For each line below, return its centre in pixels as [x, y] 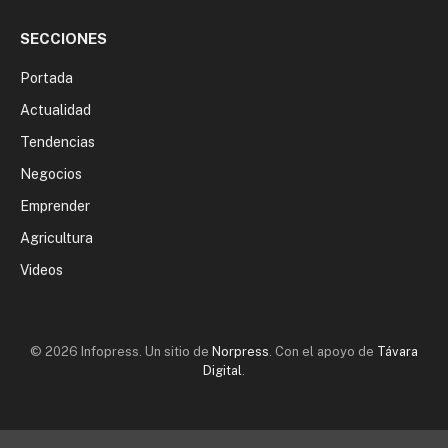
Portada [46, 77]
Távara [397, 351]
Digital [222, 370]
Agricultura [56, 237]
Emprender [55, 205]
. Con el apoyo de [323, 351]
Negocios [51, 173]
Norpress [240, 351]
